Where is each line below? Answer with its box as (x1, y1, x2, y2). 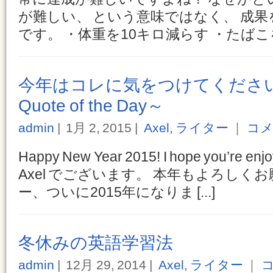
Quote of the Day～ (18, 96, 165, 115)
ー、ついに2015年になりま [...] (18, 184, 216, 200)
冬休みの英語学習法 (18, 233, 173, 252)
